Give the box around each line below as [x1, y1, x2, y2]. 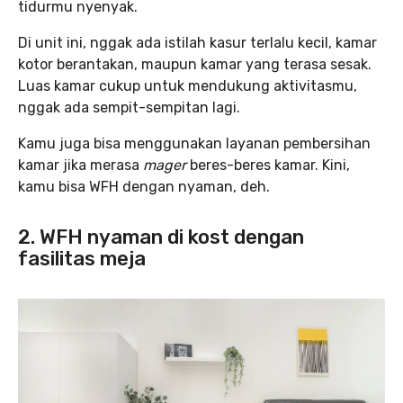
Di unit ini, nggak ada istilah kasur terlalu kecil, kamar [18, 33, 377, 51]
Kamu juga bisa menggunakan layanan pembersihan [18, 134, 371, 152]
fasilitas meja [18, 246, 146, 271]
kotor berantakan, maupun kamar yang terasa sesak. [18, 55, 372, 73]
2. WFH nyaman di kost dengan [18, 224, 304, 249]
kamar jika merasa [18, 156, 143, 174]
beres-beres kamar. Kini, [186, 156, 350, 174]
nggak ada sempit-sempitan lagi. [18, 98, 244, 116]
